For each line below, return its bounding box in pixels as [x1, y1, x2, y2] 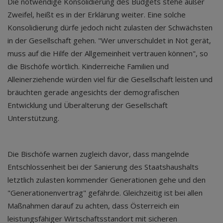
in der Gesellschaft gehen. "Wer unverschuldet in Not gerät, [7, 35, 211, 45]
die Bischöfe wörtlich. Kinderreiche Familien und [7, 61, 169, 71]
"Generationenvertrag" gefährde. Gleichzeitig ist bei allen [7, 188, 203, 198]
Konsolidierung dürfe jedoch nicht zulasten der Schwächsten [7, 22, 213, 32]
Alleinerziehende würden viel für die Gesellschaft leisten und [7, 74, 213, 84]
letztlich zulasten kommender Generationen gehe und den [7, 175, 206, 185]
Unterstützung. [7, 113, 59, 123]
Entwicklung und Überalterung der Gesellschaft [7, 100, 168, 110]
